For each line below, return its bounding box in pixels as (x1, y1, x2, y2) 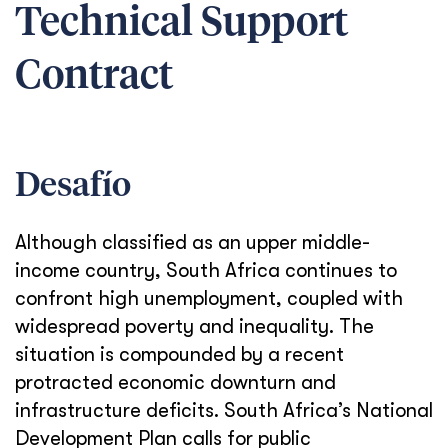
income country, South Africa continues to (15, 259, 397, 282)
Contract (15, 57, 173, 97)
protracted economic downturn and (15, 371, 336, 394)
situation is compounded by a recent (15, 343, 344, 366)
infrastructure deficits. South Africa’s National (15, 399, 433, 422)
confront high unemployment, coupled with (15, 287, 403, 310)
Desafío (15, 169, 131, 203)
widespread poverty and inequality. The (15, 315, 374, 338)
